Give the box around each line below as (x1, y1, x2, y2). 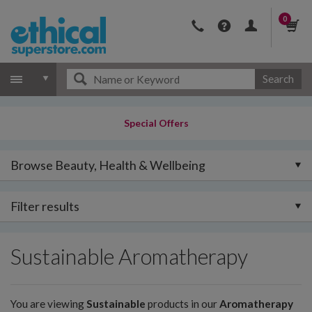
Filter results (10, 198, 79, 214)
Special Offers (123, 117, 189, 129)
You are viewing (10, 297, 86, 310)
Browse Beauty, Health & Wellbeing (10, 157, 205, 173)
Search (262, 72, 294, 85)
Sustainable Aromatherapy (10, 244, 248, 270)
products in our (146, 297, 219, 310)
